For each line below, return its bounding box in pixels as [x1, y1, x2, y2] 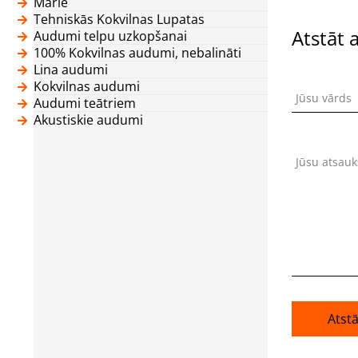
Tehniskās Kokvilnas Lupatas [34, 10, 205, 28]
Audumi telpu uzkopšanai [34, 26, 187, 45]
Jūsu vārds [295, 89, 352, 105]
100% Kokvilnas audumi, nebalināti [34, 43, 241, 62]
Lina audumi [34, 60, 108, 78]
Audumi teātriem [34, 93, 136, 112]
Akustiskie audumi [34, 110, 143, 129]
